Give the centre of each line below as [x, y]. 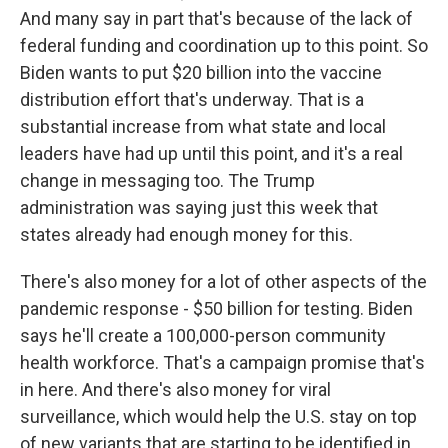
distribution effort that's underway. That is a [192, 99]
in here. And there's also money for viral [175, 389]
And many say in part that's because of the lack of [216, 18]
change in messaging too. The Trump [167, 180]
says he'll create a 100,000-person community [203, 335]
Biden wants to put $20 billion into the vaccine [201, 72]
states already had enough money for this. [186, 234]
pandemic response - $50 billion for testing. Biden [216, 308]
